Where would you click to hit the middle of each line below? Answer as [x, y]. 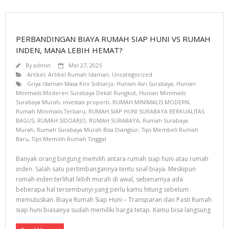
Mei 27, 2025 [85, 65]
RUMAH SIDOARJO [62, 120]
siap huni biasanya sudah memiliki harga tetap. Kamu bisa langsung [113, 210]
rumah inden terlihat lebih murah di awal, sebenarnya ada [99, 179]
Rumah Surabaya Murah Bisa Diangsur [88, 130]
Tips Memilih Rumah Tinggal [69, 139]
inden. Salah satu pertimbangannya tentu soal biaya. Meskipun [106, 169]
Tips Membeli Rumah [170, 130]
